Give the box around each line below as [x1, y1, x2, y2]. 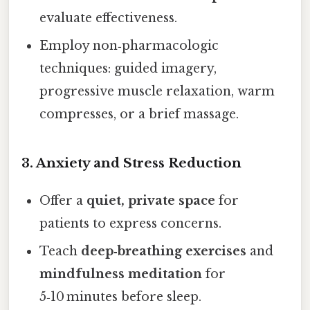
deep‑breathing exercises [81, 244, 247, 259]
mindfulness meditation [39, 266, 203, 282]
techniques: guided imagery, [39, 61, 217, 77]
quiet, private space [86, 193, 216, 209]
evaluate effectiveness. [39, 10, 178, 26]
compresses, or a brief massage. [39, 107, 239, 122]
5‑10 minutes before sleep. [39, 289, 202, 305]
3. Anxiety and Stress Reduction [21, 155, 241, 172]
